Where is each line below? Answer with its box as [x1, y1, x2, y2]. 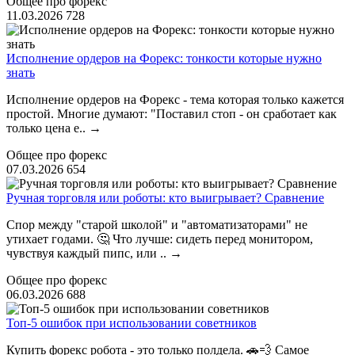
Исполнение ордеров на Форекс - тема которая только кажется [6, 93, 344, 106]
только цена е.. [6, 121, 89, 135]
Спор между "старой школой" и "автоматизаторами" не [6, 218, 307, 231]
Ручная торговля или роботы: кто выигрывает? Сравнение [6, 191, 324, 204]
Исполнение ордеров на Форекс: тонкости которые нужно [6, 52, 322, 65]
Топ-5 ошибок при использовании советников [6, 316, 257, 330]
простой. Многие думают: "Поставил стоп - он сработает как [6, 107, 337, 120]
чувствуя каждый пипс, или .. [6, 246, 170, 260]
